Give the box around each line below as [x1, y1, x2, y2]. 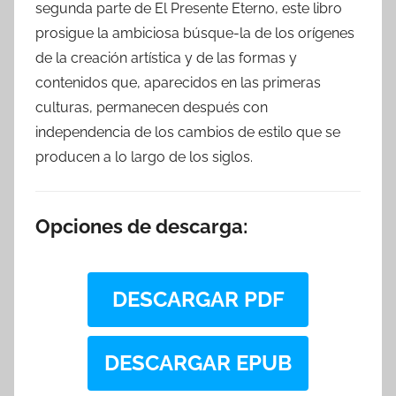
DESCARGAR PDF [111, 286, 285, 312]
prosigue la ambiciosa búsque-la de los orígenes [35, 25, 354, 42]
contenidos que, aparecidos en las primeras [35, 74, 321, 91]
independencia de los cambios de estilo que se [35, 124, 340, 141]
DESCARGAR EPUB [104, 349, 292, 376]
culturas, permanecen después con [35, 99, 268, 116]
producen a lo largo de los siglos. [35, 148, 253, 165]
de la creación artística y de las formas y [35, 49, 297, 66]
